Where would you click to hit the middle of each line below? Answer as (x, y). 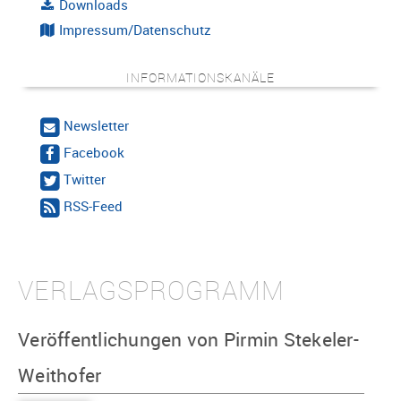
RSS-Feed (94, 206)
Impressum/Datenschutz (134, 29)
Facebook (94, 152)
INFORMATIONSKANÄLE (200, 77)
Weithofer (60, 375)
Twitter (85, 179)
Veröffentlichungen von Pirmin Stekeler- (188, 340)
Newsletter (97, 125)
